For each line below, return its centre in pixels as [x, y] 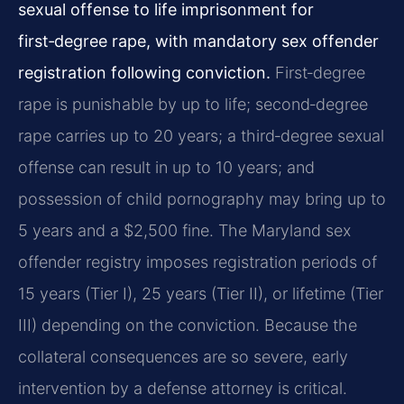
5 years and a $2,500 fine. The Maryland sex [184, 230]
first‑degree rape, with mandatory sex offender [198, 41]
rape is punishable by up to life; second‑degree [193, 104]
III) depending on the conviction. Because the [188, 325]
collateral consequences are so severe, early [183, 356]
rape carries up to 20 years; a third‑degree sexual [201, 135]
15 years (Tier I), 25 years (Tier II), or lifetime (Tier [201, 293]
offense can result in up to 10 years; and [166, 167]
